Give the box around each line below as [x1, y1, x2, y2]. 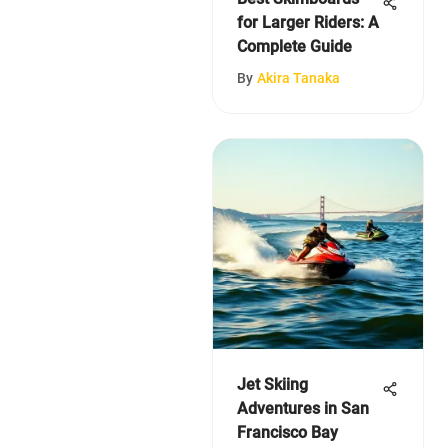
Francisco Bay [237, 422, 338, 442]
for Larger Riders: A [237, 12, 379, 32]
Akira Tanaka [257, 69, 340, 86]
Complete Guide [237, 36, 352, 56]
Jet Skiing [237, 374, 308, 394]
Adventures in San [237, 398, 369, 418]
